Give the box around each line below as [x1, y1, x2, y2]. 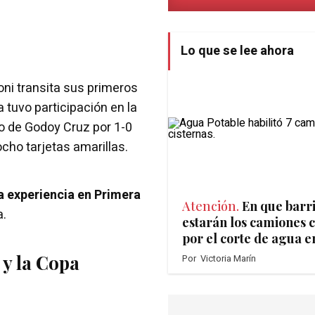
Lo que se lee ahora [181, 41, 294, 60]
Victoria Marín [200, 251, 256, 265]
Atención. [182, 197, 239, 214]
